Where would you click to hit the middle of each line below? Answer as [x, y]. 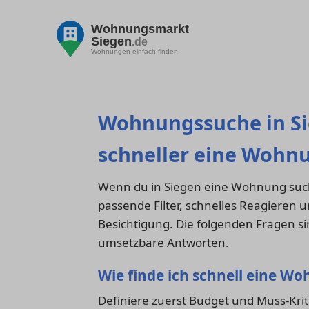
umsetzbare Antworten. [163, 243]
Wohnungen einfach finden [134, 51]
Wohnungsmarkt [140, 29]
